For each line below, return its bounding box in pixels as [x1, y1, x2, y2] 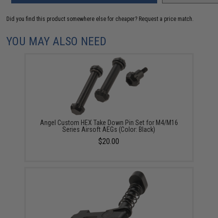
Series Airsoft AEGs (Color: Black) [62, 125, 156, 133]
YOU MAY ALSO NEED [6, 34, 107, 48]
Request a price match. [139, 15, 194, 22]
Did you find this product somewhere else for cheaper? [6, 15, 139, 22]
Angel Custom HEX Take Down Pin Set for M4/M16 [39, 118, 178, 127]
